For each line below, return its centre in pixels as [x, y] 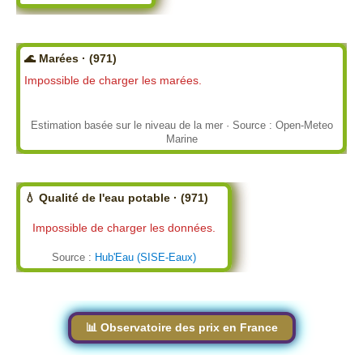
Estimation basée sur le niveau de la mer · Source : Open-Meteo [181, 125]
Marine [181, 139]
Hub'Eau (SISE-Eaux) [145, 257]
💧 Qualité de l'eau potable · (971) [116, 197]
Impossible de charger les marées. [113, 80]
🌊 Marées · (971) [70, 58]
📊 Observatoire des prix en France [181, 327]
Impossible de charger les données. [124, 227]
